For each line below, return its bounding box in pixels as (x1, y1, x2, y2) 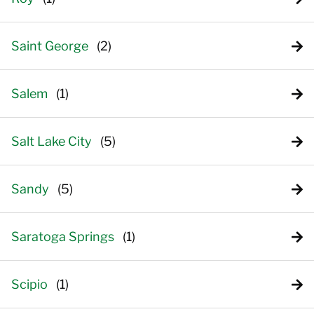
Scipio (11, 277, 48, 292)
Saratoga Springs (11, 229, 114, 244)
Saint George (11, 39, 88, 53)
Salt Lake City (11, 134, 92, 149)
